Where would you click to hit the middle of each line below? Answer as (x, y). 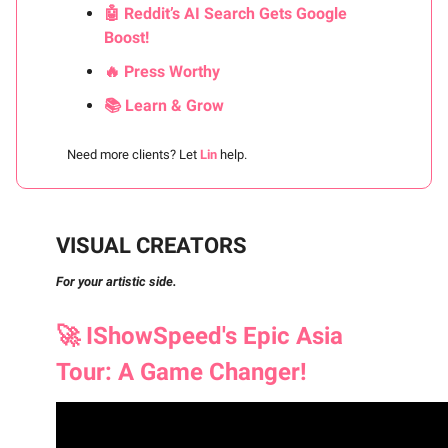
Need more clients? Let (133, 155)
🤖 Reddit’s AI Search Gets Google (225, 14)
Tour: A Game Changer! (181, 372)
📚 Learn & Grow (164, 106)
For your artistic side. (116, 282)
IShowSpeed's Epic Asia (211, 336)
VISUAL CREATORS (151, 246)
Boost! (126, 38)
